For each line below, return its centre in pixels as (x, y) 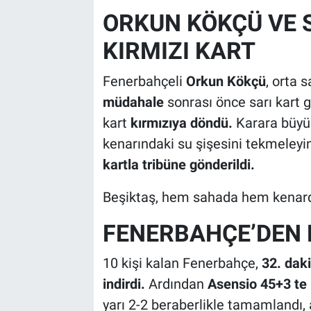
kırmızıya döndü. (181, 123)
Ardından (178, 284)
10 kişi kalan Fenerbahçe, (182, 263)
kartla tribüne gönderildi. (178, 164)
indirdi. (125, 284)
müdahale (133, 102)
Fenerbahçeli (144, 81)
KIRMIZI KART (179, 51)
